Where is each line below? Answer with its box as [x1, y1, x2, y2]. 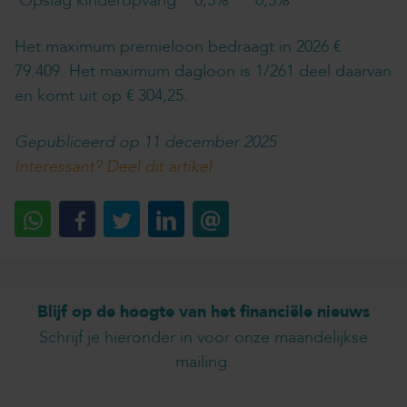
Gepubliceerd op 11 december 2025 [15, 131, 276, 154]
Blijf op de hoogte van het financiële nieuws [37, 301, 370, 323]
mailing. [175, 351, 232, 373]
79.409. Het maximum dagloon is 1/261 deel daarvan [15, 60, 392, 83]
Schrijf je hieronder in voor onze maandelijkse [39, 326, 368, 349]
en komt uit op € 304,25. [15, 84, 188, 107]
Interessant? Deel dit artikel [15, 155, 212, 178]
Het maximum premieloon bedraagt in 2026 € [15, 35, 341, 58]
